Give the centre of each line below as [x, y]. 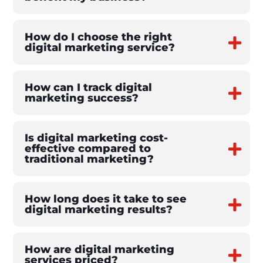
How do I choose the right [99, 37]
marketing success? [82, 98]
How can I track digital [89, 88]
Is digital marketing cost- [97, 138]
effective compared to [88, 149]
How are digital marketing [100, 250]
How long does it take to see [106, 199]
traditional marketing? [90, 159]
